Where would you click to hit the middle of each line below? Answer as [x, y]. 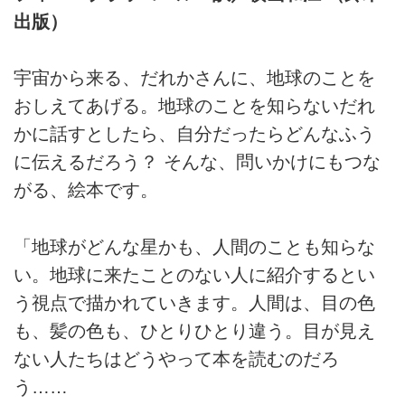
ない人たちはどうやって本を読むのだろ [176, 358]
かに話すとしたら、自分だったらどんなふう [194, 134]
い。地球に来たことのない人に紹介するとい [194, 274]
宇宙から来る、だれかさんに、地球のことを [194, 78]
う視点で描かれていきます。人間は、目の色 [194, 302]
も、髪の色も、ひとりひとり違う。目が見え [194, 330]
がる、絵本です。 [86, 190]
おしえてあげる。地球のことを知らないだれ [194, 106]
